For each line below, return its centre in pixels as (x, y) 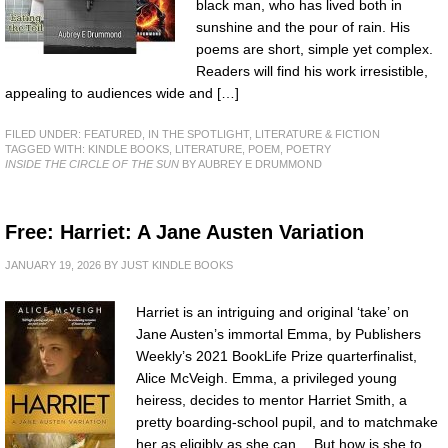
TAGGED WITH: (46, 148)
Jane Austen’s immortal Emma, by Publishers (278, 333)
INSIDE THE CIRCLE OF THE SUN (92, 163)
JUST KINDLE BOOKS (177, 264)
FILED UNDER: (44, 133)
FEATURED (113, 133)
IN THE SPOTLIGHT (198, 133)
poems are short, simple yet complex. (314, 49)
